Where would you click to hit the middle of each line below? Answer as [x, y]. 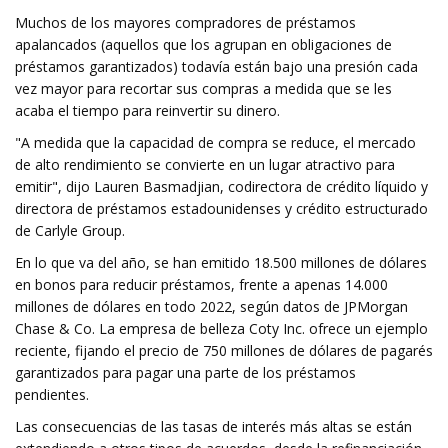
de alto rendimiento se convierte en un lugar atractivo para [205, 164]
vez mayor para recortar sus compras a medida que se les [203, 88]
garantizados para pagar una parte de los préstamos [185, 372]
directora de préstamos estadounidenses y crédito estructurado [221, 208]
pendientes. [52, 394]
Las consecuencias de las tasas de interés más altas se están [213, 426]
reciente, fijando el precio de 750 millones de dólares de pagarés [224, 350]
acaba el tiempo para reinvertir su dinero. [147, 110]
